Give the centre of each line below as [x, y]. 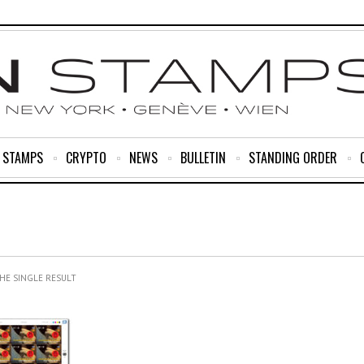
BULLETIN [203, 158]
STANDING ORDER [293, 158]
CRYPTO [86, 158]
